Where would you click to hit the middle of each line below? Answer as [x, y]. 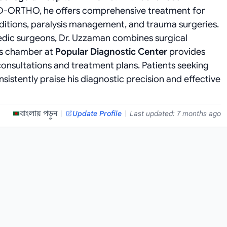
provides [186, 52]
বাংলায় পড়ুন [39, 113]
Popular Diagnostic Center [111, 52]
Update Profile [97, 113]
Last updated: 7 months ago [175, 113]
